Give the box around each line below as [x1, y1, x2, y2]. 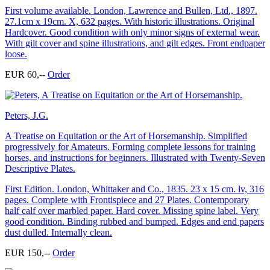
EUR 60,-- [5, 69, 48, 80]
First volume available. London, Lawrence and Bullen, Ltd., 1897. [5, 5, 257, 16]
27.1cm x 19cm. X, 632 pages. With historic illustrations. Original [5, 16, 254, 27]
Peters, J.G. [5, 110, 48, 121]
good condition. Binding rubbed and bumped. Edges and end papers [5, 216, 264, 227]
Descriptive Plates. [5, 163, 75, 174]
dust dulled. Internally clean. [5, 227, 112, 237]
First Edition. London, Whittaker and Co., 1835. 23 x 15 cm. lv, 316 [5, 183, 264, 194]
